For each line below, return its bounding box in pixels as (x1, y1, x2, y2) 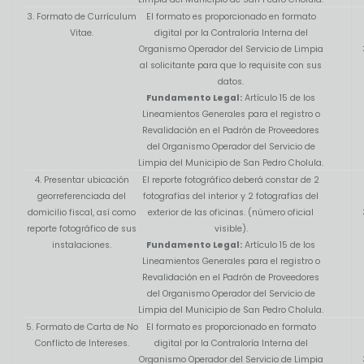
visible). (214, 223, 248, 236)
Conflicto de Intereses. (34, 337, 129, 350)
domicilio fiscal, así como (28, 206, 136, 219)
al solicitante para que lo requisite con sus (140, 59, 322, 72)
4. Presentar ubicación (34, 174, 129, 187)
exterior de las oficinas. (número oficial (148, 206, 314, 219)
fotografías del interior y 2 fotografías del (143, 190, 318, 203)
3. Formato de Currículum (27, 11, 136, 24)
